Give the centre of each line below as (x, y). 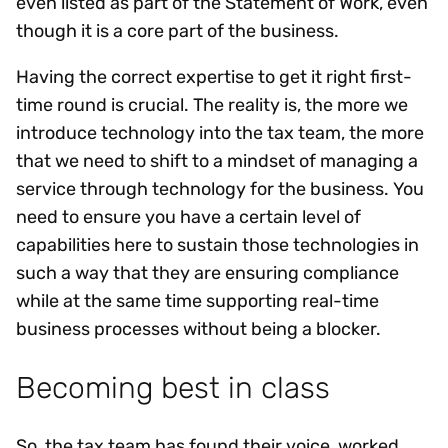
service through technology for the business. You (220, 189)
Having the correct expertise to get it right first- (214, 77)
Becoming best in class (173, 387)
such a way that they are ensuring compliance (207, 273)
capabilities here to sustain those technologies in (217, 245)
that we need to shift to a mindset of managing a (217, 161)
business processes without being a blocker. (202, 329)
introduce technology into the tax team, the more (220, 133)
